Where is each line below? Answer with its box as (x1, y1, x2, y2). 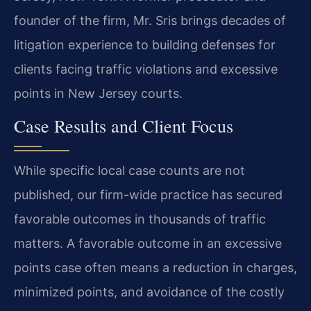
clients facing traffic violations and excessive (14, 61, 278, 76)
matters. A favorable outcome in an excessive (14, 236, 282, 251)
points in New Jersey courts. (14, 85, 183, 101)
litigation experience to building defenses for (14, 37, 276, 52)
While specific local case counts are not (14, 163, 245, 178)
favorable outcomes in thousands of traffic (14, 212, 266, 227)
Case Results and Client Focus (14, 114, 233, 138)
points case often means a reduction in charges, (14, 260, 297, 276)
